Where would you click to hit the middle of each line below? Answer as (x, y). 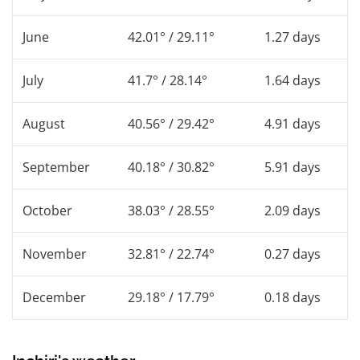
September (56, 167)
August (44, 123)
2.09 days (292, 210)
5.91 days (292, 167)
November (55, 254)
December (54, 297)
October (47, 210)
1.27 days (292, 37)
